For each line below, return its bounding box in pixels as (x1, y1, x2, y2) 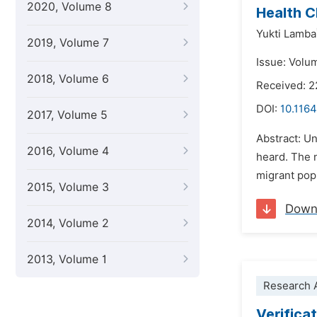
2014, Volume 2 (27, 217, 109, 230)
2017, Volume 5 (27, 108, 108, 122)
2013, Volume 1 (27, 253, 107, 266)
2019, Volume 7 (27, 36, 109, 50)
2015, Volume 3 (27, 180, 109, 194)
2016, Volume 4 (27, 144, 109, 158)
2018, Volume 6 (27, 72, 109, 86)
